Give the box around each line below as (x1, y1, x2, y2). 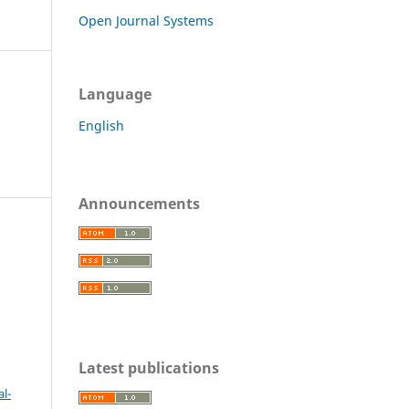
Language (79, 83, 152, 104)
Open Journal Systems (79, 11, 214, 29)
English (79, 116, 124, 134)
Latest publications (79, 357, 219, 378)
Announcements (79, 193, 200, 214)
